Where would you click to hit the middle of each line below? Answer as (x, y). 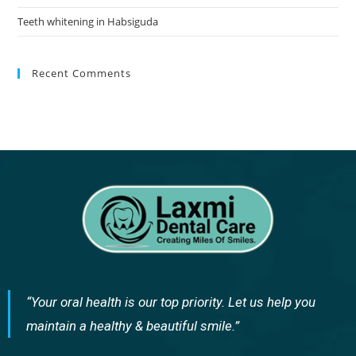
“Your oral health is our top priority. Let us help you (171, 302)
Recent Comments (82, 73)
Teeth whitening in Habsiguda (88, 21)
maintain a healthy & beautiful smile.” (133, 326)
